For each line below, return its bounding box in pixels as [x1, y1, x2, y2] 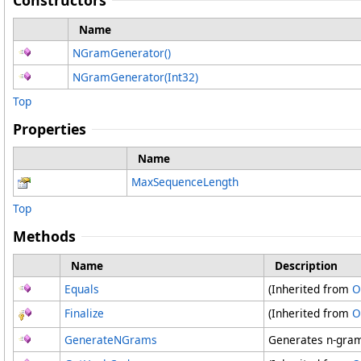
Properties [13, 119, 86, 139]
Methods [13, 226, 76, 247]
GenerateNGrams [64, 332, 157, 348]
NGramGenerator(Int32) [73, 69, 198, 85]
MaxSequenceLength [131, 174, 239, 190]
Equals [64, 281, 99, 297]
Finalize [64, 305, 104, 322]
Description [275, 258, 338, 274]
